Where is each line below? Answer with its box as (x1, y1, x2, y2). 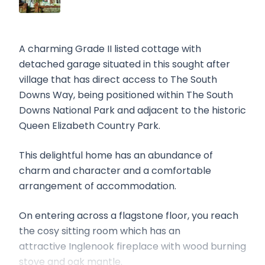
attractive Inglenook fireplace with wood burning (19, 239, 246, 253)
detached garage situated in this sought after (19, 57, 230, 71)
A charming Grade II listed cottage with (19, 41, 201, 56)
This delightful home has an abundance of (19, 148, 213, 162)
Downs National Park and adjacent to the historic (19, 103, 246, 117)
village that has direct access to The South (19, 72, 217, 86)
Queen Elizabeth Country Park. (19, 118, 160, 132)
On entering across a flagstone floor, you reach (19, 208, 238, 222)
